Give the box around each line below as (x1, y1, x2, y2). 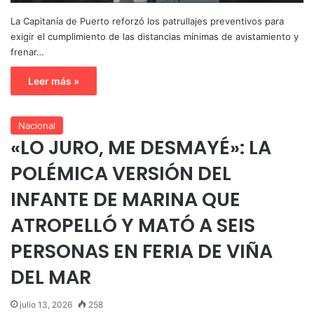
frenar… (11, 46, 44, 57)
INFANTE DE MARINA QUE (11, 186, 240, 212)
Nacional (18, 119, 55, 131)
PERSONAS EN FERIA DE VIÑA (11, 238, 273, 264)
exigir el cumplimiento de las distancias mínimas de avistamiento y (11, 30, 299, 42)
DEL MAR (11, 264, 91, 290)
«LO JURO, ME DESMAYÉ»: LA (11, 134, 271, 161)
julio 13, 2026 (20, 299, 72, 310)
